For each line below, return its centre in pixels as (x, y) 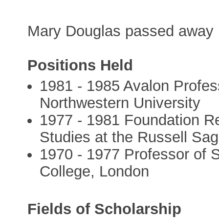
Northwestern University (120, 103)
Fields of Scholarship (105, 209)
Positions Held (80, 65)
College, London (95, 171)
